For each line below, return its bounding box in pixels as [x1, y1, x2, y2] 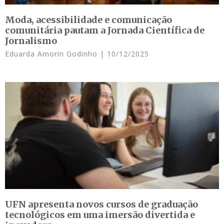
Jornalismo [5, 34, 57, 46]
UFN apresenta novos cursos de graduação [5, 198, 198, 210]
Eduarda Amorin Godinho [5, 48, 100, 58]
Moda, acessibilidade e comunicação [5, 13, 172, 25]
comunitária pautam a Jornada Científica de [5, 24, 204, 36]
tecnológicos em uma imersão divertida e [5, 208, 195, 220]
